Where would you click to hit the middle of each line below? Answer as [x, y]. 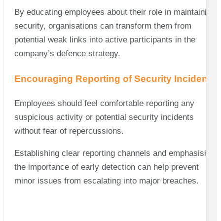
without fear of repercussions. [70, 131]
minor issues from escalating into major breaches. [106, 181]
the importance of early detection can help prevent [106, 167]
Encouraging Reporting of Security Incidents [115, 78]
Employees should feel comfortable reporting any [104, 103]
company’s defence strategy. [67, 54]
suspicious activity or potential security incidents [104, 117]
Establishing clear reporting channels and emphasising [114, 153]
